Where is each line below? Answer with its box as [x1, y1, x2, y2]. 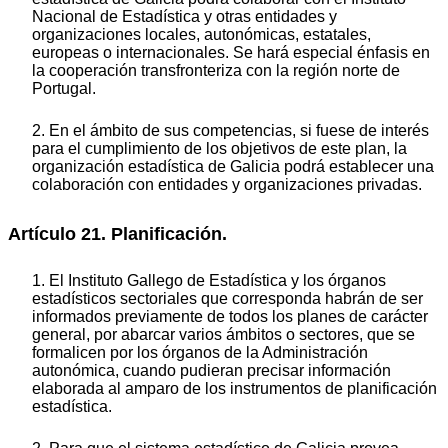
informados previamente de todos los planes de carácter [32, 308, 428, 326]
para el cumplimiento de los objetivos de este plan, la [32, 140, 407, 158]
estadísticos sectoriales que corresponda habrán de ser [32, 290, 423, 308]
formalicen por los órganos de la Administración [32, 344, 368, 362]
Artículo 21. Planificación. [8, 223, 227, 244]
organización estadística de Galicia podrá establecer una [32, 158, 434, 176]
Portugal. [32, 80, 96, 98]
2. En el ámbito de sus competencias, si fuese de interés [32, 122, 429, 140]
